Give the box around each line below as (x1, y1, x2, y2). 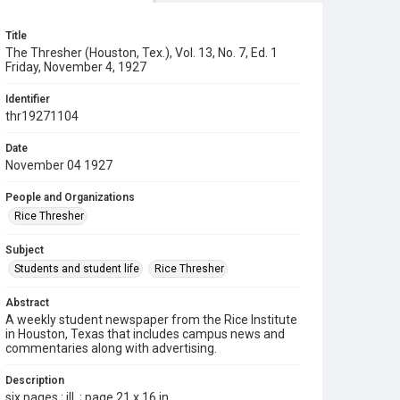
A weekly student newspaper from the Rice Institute (5, 312, 297, 327)
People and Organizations (5, 191, 135, 204)
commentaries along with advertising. (5, 341, 217, 355)
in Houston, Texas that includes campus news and (5, 327, 285, 341)
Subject (5, 244, 44, 256)
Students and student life (14, 262, 139, 275)
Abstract (5, 296, 49, 309)
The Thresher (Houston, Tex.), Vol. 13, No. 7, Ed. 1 (5, 46, 278, 60)
